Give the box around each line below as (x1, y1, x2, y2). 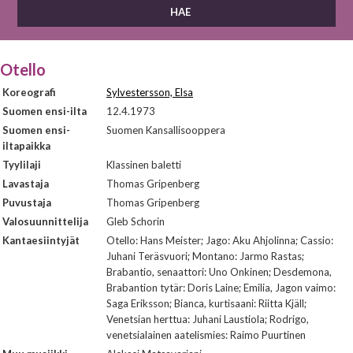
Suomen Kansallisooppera (106, 124, 225, 136)
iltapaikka (2, 139, 50, 152)
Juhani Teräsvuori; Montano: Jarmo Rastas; (106, 250, 304, 262)
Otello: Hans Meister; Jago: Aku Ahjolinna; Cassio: (106, 234, 333, 247)
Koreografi (2, 86, 56, 98)
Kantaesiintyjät (2, 234, 80, 247)
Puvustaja (2, 196, 51, 209)
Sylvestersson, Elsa (106, 86, 193, 98)
